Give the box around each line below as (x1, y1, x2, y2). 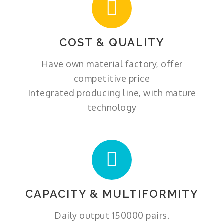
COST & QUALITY (59, 35, 164, 49)
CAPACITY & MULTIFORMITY (25, 187, 198, 200)
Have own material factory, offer (41, 58, 183, 69)
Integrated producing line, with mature (27, 87, 196, 98)
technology (87, 101, 137, 113)
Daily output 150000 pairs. (54, 209, 169, 221)
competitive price (73, 72, 150, 84)
